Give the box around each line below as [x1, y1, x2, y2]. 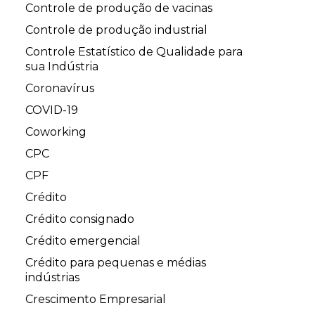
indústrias [25, 271, 79, 285]
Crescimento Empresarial [25, 292, 166, 307]
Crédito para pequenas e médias [25, 256, 206, 270]
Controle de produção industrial [25, 23, 207, 37]
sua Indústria [25, 60, 98, 74]
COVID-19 [25, 103, 78, 117]
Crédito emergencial [25, 234, 141, 248]
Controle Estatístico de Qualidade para [25, 45, 243, 59]
